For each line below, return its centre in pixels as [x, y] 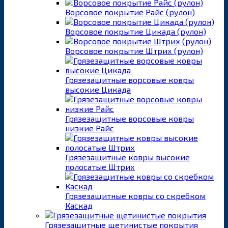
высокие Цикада [98, 89]
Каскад [79, 205]
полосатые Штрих [100, 166]
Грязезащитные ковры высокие [127, 157]
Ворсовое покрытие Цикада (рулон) [136, 31]
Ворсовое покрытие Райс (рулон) [130, 12]
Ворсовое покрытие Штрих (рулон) [134, 50]
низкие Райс [90, 128]
